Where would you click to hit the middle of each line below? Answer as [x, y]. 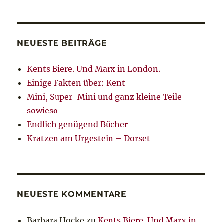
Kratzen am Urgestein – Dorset [89, 139]
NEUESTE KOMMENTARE [72, 194]
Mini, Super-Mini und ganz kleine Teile [105, 97]
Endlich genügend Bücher [78, 125]
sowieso [43, 111]
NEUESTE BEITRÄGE [62, 43]
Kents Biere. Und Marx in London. [94, 69]
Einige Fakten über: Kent [76, 83]
